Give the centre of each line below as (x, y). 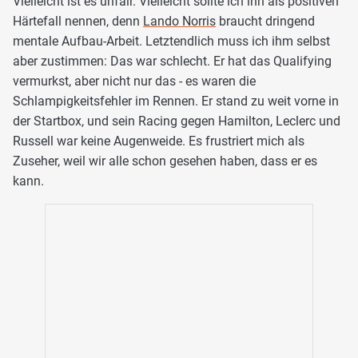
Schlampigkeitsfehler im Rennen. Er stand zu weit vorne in (176, 101)
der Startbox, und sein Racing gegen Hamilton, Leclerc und (177, 121)
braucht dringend (265, 21)
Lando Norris (179, 21)
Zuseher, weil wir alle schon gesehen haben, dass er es (165, 161)
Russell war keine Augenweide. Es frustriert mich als (159, 141)
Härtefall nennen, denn (78, 21)
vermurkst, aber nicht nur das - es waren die (134, 81)
